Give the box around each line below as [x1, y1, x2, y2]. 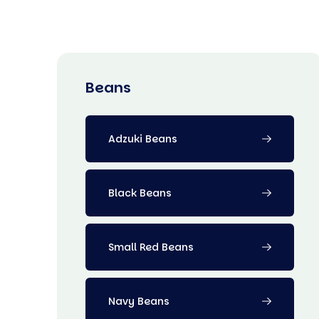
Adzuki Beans [108, 131, 177, 146]
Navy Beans [108, 293, 169, 308]
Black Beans [108, 185, 172, 200]
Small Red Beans [108, 239, 194, 254]
